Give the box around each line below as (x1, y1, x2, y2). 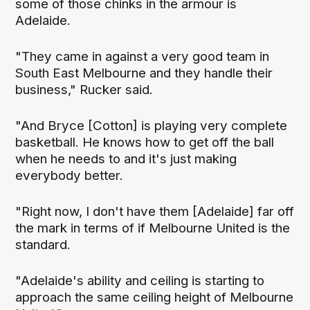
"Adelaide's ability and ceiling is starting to (15, 272, 265, 289)
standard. (15, 236, 71, 253)
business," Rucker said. (15, 81, 154, 98)
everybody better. (15, 167, 124, 183)
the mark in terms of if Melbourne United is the (15, 219, 291, 236)
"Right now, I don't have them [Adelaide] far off (15, 203, 295, 219)
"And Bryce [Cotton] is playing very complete (15, 117, 288, 134)
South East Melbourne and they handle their (15, 64, 273, 81)
